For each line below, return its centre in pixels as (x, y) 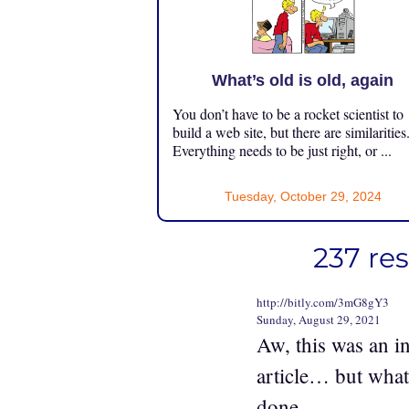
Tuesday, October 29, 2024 (303, 196)
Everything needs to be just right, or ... (282, 150)
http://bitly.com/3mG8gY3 (323, 302)
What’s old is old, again (303, 80)
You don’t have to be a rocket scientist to (288, 113)
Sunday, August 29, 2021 (319, 319)
